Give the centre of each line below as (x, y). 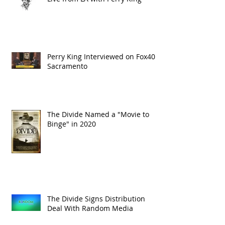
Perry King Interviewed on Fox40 (101, 56)
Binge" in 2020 (72, 124)
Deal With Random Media (90, 208)
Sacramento (67, 66)
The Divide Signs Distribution (96, 198)
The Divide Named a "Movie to (98, 114)
